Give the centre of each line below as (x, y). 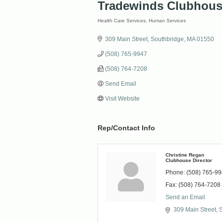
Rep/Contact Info (126, 128)
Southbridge (167, 39)
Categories (111, 28)
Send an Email (185, 197)
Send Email (121, 84)
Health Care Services (122, 21)
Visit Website (122, 99)
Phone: (175, 172)
